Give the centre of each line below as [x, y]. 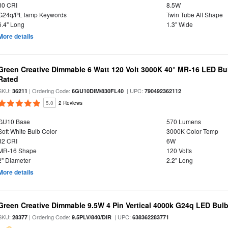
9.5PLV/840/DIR [92, 217]
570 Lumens [183, 121]
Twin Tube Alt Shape [194, 15]
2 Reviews [71, 103]
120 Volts [179, 150]
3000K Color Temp [192, 131]
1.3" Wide [179, 24]
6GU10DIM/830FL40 [98, 91]
